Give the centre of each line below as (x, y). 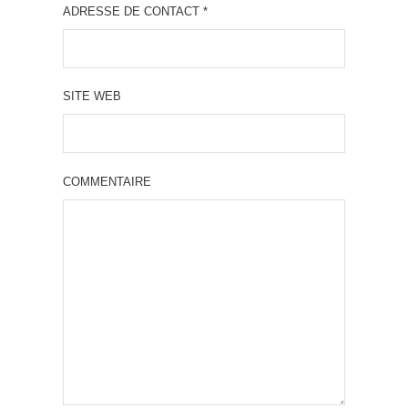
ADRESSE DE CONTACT (133, 11)
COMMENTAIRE (107, 181)
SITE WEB (92, 97)
